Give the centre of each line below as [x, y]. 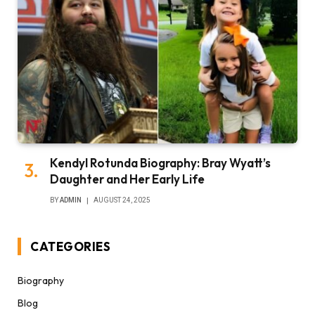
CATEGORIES [71, 247]
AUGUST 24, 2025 [122, 200]
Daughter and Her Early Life [127, 179]
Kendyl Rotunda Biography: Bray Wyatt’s [160, 163]
